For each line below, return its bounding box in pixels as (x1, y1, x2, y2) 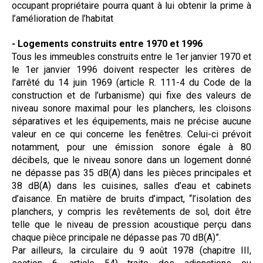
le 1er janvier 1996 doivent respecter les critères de (12, 63, 251, 75)
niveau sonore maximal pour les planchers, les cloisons (12, 102, 251, 114)
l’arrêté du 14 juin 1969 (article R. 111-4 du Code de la (12, 76, 251, 88)
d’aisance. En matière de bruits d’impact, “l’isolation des (12, 193, 251, 204)
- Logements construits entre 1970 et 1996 (12, 38, 203, 49)
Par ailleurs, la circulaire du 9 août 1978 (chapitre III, (12, 244, 251, 256)
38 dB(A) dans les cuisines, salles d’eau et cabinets (12, 180, 251, 191)
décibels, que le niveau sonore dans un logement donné (12, 154, 251, 166)
